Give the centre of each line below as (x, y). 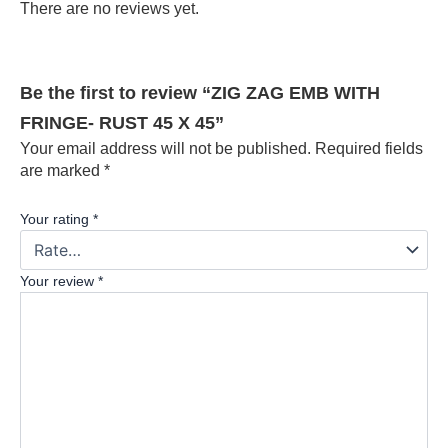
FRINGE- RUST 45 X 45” (122, 123)
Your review (59, 280)
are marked (62, 171)
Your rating (56, 218)
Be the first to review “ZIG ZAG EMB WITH (200, 93)
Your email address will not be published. (165, 149)
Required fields (369, 149)
